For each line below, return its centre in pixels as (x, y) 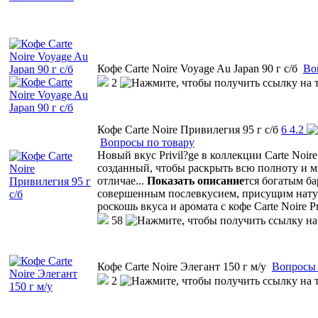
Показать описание (196, 180)
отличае (116, 180)
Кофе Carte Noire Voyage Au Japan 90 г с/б (197, 68)
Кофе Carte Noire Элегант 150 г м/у (182, 266)
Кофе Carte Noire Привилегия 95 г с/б (188, 129)
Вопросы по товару (147, 142)
